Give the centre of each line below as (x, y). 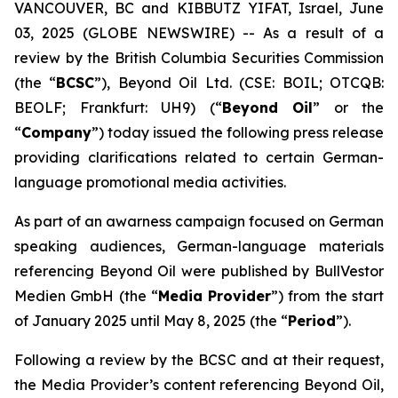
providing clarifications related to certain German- (199, 157)
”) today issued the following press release (238, 132)
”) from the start (328, 296)
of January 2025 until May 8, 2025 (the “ (151, 321)
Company (56, 132)
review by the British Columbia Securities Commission (199, 58)
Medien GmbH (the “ (86, 296)
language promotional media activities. (150, 182)
